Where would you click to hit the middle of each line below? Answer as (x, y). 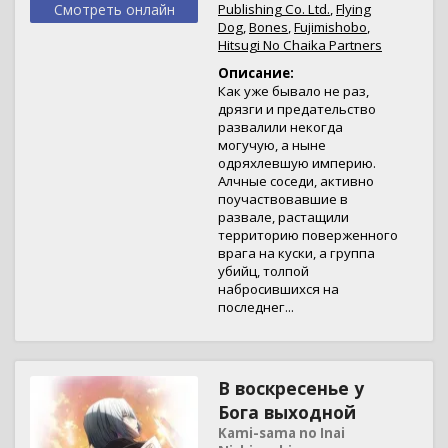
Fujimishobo (330, 27)
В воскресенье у (291, 388)
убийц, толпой (263, 271)
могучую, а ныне (272, 145)
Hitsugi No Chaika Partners (300, 45)
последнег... (256, 307)
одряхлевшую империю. (297, 163)
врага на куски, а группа (296, 253)
